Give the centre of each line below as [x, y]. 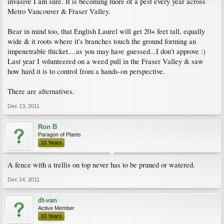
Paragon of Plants [59, 134]
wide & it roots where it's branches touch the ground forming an [102, 41]
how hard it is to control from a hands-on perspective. [86, 71]
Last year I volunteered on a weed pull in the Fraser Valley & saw [105, 61]
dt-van [47, 200]
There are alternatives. [41, 91]
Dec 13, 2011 [23, 106]
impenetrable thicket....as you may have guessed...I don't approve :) [106, 51]
